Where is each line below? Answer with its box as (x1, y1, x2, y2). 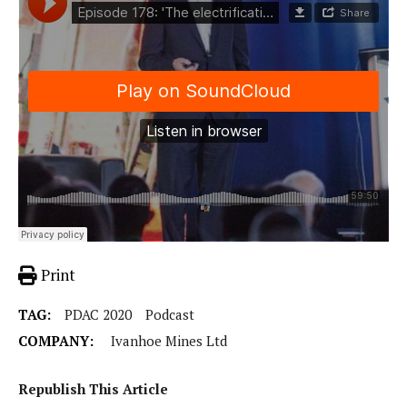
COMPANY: (18, 332, 97, 351)
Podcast (145, 305, 194, 324)
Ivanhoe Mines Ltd (111, 332, 227, 351)
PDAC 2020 (65, 305, 132, 324)
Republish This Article (18, 380, 168, 399)
